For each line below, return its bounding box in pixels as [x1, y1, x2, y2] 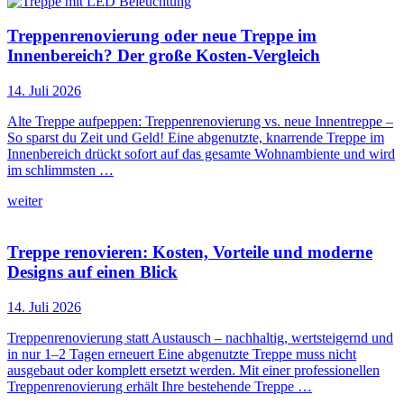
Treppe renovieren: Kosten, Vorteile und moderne [7, 242, 372, 262]
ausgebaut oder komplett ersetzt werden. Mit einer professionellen [7, 362, 380, 378]
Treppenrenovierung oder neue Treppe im [7, 26, 317, 46]
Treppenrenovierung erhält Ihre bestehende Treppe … [7, 378, 312, 394]
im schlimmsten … [7, 162, 114, 179]
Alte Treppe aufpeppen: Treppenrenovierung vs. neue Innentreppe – [7, 114, 393, 130]
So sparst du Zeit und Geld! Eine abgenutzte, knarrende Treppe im [7, 130, 384, 146]
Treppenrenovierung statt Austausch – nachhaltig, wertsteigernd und [7, 329, 393, 345]
